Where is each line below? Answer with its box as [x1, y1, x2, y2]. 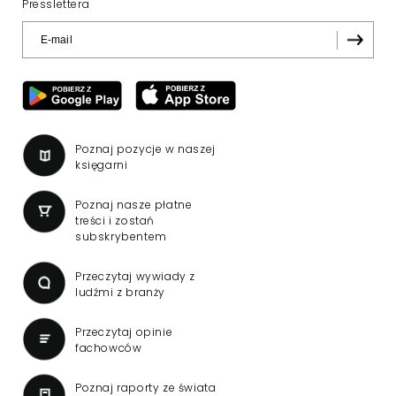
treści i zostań [75, 213, 155, 229]
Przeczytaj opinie [75, 324, 173, 340]
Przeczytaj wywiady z [75, 269, 195, 285]
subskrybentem [75, 229, 167, 245]
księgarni [75, 157, 128, 173]
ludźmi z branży [75, 285, 165, 301]
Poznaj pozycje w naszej [75, 141, 216, 157]
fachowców [75, 340, 142, 356]
